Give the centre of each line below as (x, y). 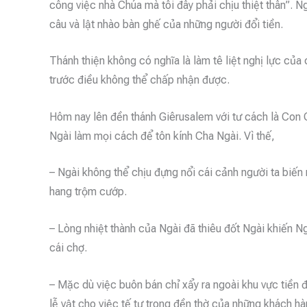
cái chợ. (68, 247)
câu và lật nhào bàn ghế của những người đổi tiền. (166, 24)
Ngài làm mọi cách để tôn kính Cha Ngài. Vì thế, (162, 136)
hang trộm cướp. (88, 192)
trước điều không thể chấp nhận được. (139, 80)
